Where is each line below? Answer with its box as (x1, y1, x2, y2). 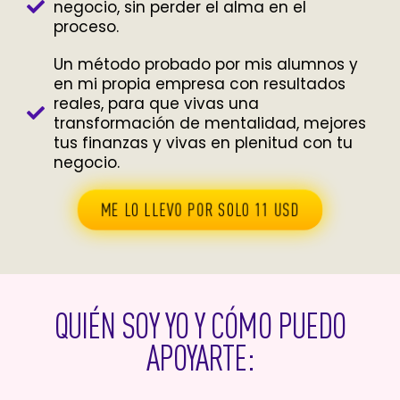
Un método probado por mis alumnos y (54, 53, 358, 75)
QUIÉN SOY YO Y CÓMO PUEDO (54, 304, 346, 346)
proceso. (54, 15, 119, 37)
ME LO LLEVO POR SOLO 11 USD (103, 198, 297, 220)
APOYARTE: (146, 337, 254, 378)
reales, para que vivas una (54, 92, 259, 114)
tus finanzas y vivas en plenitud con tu (54, 131, 353, 154)
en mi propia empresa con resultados (54, 72, 346, 95)
